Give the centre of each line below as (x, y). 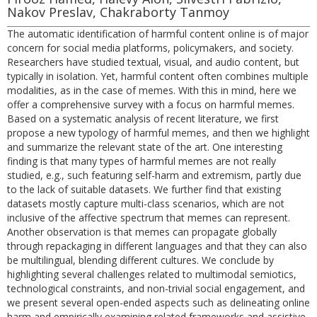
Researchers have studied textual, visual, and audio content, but (153, 62)
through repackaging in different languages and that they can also (157, 246)
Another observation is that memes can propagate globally (142, 232)
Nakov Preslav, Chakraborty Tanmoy (118, 12)
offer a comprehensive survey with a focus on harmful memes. (151, 104)
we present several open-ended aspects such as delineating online (158, 302)
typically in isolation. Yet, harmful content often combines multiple (158, 76)
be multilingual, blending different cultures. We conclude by (140, 260)
